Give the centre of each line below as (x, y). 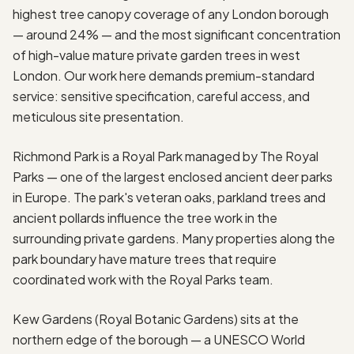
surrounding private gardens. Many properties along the (174, 238)
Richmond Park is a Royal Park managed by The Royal (166, 156)
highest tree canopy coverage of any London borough (171, 13)
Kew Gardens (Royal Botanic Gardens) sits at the (156, 318)
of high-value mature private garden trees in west (156, 55)
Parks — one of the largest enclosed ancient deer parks (173, 176)
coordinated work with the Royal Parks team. (143, 279)
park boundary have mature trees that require (145, 258)
